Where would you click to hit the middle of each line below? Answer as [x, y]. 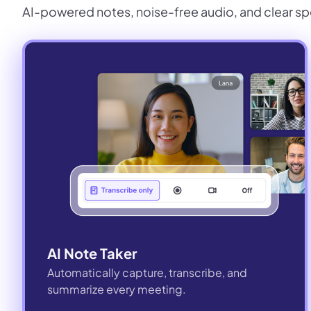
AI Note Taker [92, 253]
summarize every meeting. [117, 289]
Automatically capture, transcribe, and [147, 272]
